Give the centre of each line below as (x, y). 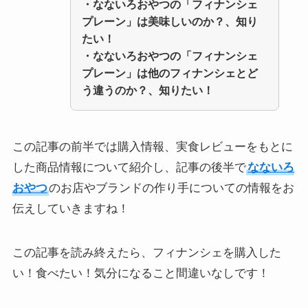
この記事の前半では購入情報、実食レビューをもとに (152, 147)
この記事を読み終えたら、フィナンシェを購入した (146, 253)
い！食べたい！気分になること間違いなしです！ (141, 274)
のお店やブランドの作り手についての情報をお (171, 188)
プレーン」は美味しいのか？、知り (170, 21)
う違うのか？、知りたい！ (148, 90)
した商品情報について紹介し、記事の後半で (129, 168)
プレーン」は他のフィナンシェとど (170, 73)
